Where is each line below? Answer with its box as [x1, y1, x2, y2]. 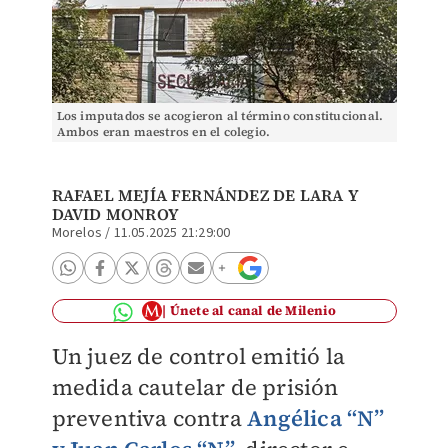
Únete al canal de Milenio [169, 302, 336, 319]
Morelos [51, 223, 102, 243]
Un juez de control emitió [51, 341, 326, 371]
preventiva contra [51, 403, 248, 433]
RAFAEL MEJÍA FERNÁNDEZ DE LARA [51, 184, 344, 206]
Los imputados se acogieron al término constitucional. [56, 108, 384, 124]
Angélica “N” [247, 403, 385, 433]
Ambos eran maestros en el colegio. [56, 124, 271, 140]
